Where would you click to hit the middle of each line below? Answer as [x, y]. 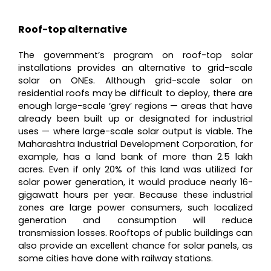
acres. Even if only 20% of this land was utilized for [135, 169]
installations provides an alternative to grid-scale [135, 67]
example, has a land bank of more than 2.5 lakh [135, 156]
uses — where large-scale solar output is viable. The [135, 131]
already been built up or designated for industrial [135, 118]
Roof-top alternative [72, 29]
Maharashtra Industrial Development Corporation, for [135, 144]
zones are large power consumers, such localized [135, 207]
